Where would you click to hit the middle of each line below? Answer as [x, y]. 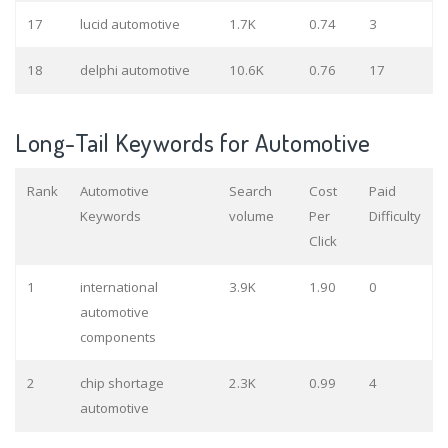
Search [250, 191]
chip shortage [121, 383]
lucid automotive [129, 24]
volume [251, 216]
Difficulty [394, 216]
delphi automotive [134, 70]
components [117, 337]
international [118, 287]
